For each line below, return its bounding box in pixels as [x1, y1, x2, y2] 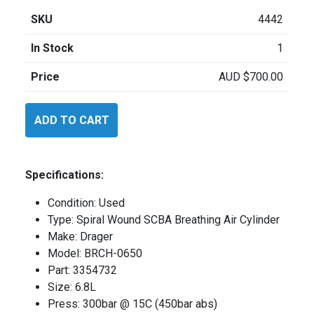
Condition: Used [48, 196, 125, 210]
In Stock [31, 41, 74, 55]
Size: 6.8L [48, 280, 96, 294]
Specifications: [25, 168, 104, 182]
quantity [25, 137, 63, 151]
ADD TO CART [34, 113, 109, 127]
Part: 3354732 [48, 264, 117, 278]
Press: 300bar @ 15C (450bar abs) [48, 297, 217, 311]
